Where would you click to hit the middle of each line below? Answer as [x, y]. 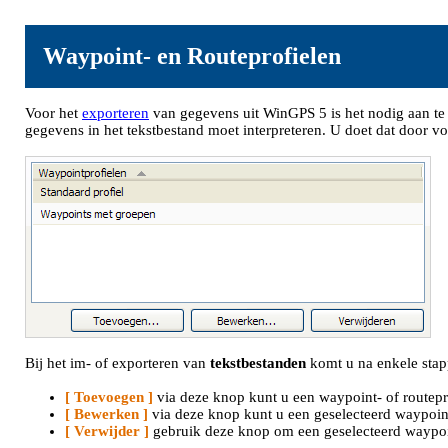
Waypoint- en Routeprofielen [192, 56]
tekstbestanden [258, 363]
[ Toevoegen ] [109, 397]
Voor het [53, 113]
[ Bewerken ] [106, 414]
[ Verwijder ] [107, 431]
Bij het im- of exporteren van [117, 363]
